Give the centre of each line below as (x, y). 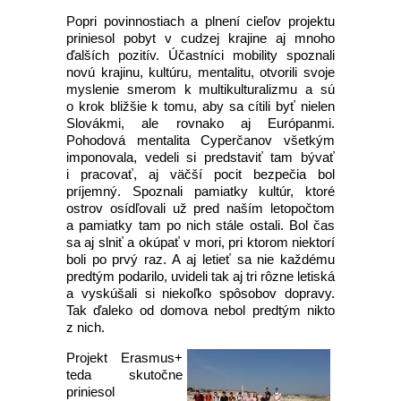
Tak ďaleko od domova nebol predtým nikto (200, 310)
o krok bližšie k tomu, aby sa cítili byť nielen (200, 106)
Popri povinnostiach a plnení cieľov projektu (200, 21)
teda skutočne (124, 375)
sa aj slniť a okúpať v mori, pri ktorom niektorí (200, 242)
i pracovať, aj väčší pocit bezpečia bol (200, 174)
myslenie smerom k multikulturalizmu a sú (200, 89)
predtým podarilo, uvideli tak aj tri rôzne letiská (200, 276)
